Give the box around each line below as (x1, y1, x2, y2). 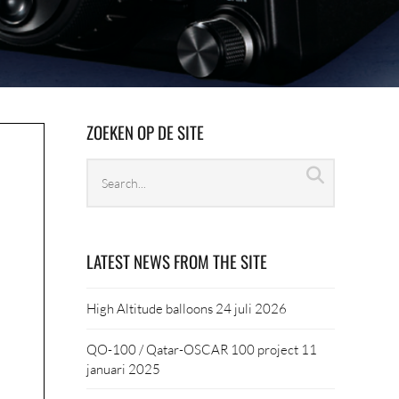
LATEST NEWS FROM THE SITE (86, 248, 268, 273)
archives (85, 183, 147, 203)
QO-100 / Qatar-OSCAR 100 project (86, 340, 299, 357)
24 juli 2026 (216, 300, 288, 317)
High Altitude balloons (86, 300, 214, 317)
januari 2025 (86, 360, 161, 377)
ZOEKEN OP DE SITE (86, 119, 205, 144)
